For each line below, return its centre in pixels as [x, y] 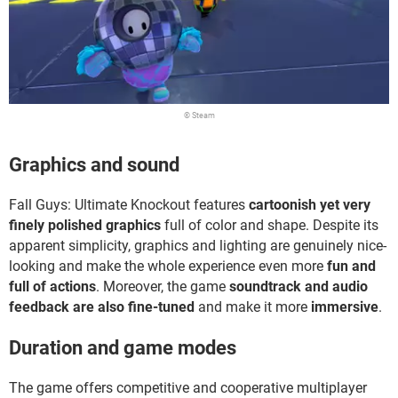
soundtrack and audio [298, 287]
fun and [351, 267]
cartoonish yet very [310, 205]
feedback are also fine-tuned [102, 307]
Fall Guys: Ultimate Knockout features [129, 205]
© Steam [199, 115]
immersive [345, 307]
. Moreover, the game [163, 287]
